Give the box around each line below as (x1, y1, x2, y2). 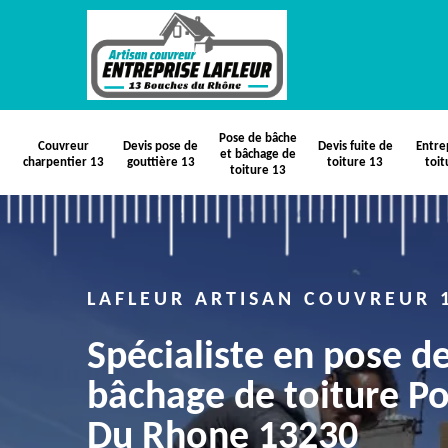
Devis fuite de (317, 140, 393, 153)
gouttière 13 (126, 156, 195, 169)
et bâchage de (220, 148, 297, 161)
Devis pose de (123, 140, 199, 153)
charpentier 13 (23, 156, 105, 169)
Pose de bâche (219, 132, 298, 145)
